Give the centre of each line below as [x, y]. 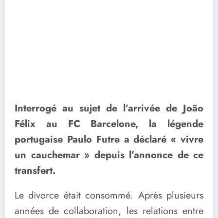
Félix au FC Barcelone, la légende [109, 124]
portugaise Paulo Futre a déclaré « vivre [109, 139]
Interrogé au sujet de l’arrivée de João [109, 108]
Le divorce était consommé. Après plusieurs [109, 195]
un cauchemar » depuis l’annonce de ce [109, 155]
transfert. [35, 170]
